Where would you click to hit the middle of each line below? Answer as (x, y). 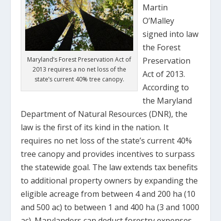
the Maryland (167, 101)
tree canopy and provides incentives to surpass (108, 154)
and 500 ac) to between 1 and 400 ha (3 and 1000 (110, 207)
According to (166, 87)
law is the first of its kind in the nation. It (95, 127)
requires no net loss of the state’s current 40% (107, 141)
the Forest (162, 47)
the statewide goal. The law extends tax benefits (110, 167)
